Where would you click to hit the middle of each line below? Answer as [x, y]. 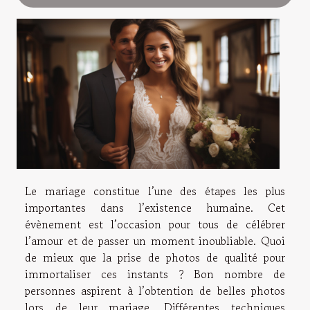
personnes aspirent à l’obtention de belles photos [155, 290]
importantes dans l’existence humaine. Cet [155, 207]
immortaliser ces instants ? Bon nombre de [155, 274]
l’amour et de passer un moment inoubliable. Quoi [155, 240]
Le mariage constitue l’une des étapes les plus [155, 191]
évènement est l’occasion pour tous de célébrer [155, 224]
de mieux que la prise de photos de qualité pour [155, 257]
